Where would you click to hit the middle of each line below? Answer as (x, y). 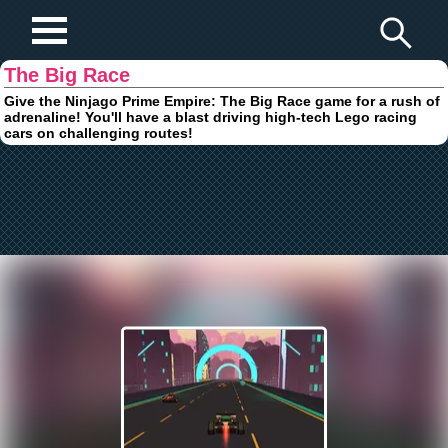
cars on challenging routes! (99, 132)
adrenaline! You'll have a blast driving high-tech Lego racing (211, 116)
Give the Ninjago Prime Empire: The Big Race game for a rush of (222, 100)
